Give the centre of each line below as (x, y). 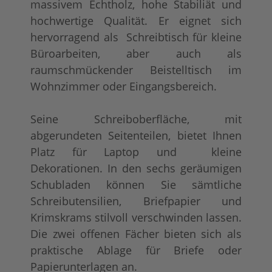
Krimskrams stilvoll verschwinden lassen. (136, 217)
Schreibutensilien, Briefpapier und (136, 201)
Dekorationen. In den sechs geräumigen (136, 168)
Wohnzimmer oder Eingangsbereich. (124, 86)
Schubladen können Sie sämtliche (136, 184)
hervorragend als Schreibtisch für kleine (136, 37)
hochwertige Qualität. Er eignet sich (136, 20)
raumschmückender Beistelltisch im (136, 70)
